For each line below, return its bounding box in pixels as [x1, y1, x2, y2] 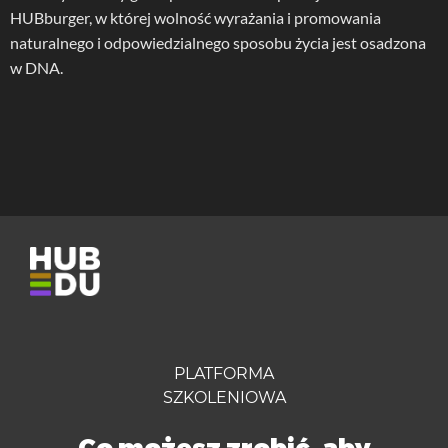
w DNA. [10, 58, 63, 77]
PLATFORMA [174, 364, 274, 383]
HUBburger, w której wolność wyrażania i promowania [10, 8, 381, 27]
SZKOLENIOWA [162, 388, 286, 407]
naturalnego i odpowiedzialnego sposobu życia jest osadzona [10, 33, 426, 52]
